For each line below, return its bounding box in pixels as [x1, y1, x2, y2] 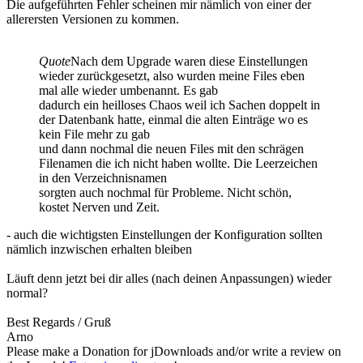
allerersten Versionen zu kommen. [6, 11, 179, 26]
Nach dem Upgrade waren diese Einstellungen [70, 53, 308, 68]
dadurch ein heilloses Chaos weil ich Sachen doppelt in [39, 97, 320, 112]
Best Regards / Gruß [6, 314, 111, 329]
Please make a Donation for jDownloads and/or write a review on [6, 344, 341, 358]
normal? [6, 285, 48, 300]
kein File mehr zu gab [39, 126, 150, 141]
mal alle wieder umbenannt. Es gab [39, 83, 218, 97]
